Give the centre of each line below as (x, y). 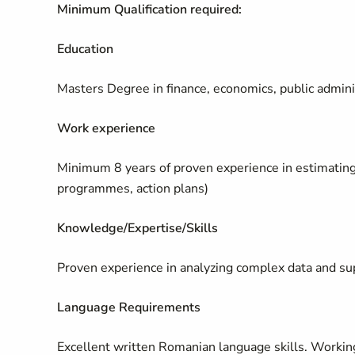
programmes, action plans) (133, 189)
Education (85, 49)
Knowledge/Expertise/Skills (137, 228)
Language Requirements (129, 307)
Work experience (106, 128)
